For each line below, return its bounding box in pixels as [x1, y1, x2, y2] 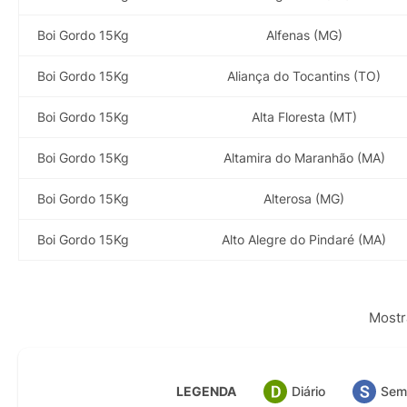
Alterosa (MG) [263, 190, 344, 206]
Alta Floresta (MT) [251, 108, 357, 124]
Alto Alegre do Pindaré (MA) [222, 231, 386, 247]
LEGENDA [175, 383, 236, 400]
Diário [291, 383, 325, 400]
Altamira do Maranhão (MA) [223, 149, 385, 165]
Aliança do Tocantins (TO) [227, 67, 381, 84]
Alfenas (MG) [265, 26, 342, 43]
